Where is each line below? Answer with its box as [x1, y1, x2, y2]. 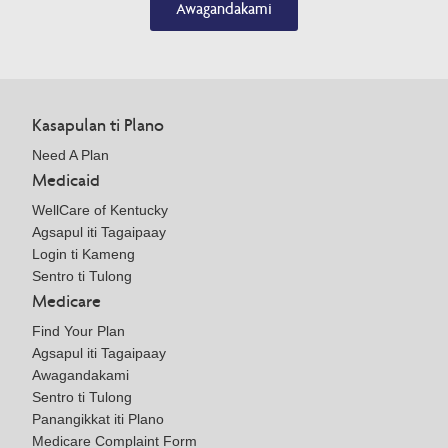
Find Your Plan [32, 323, 125, 340]
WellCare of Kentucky [32, 202, 168, 219]
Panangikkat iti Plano [32, 411, 164, 428]
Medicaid [32, 169, 100, 192]
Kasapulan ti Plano [32, 113, 164, 136]
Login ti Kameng [32, 246, 135, 263]
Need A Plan [32, 146, 109, 163]
